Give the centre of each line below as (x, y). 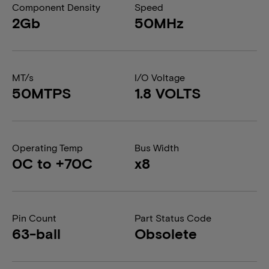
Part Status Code (173, 218)
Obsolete (166, 233)
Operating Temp (47, 147)
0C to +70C (52, 163)
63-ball (36, 233)
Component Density (56, 7)
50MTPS (42, 93)
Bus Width (157, 147)
